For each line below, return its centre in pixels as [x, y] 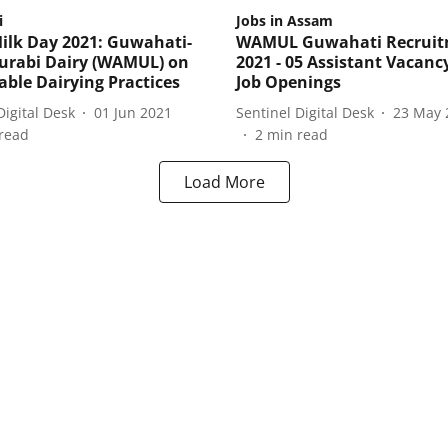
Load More [224, 182]
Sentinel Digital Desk [305, 112]
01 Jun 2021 [133, 112]
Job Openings [288, 82]
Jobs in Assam [284, 21]
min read [297, 135]
